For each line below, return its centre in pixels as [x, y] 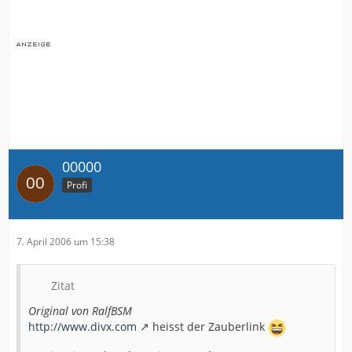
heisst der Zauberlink [209, 326]
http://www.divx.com [82, 326]
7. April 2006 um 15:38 [66, 241]
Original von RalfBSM [80, 310]
